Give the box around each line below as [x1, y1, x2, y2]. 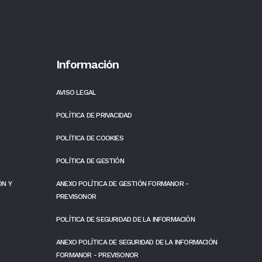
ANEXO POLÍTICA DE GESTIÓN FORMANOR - [56, 179, 189, 188]
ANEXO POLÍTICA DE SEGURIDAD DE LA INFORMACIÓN [56, 237, 217, 246]
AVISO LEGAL [56, 88, 96, 96]
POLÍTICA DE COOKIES [56, 133, 123, 142]
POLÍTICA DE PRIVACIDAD [56, 111, 132, 119]
